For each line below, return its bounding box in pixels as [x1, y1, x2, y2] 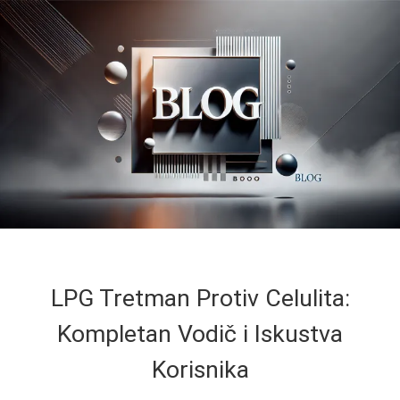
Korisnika [151, 354, 249, 384]
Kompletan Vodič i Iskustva [57, 319, 343, 348]
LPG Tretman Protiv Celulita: [50, 283, 350, 312]
